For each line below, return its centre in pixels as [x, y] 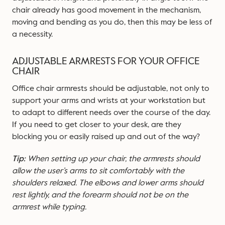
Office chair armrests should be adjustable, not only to [111, 88]
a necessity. [32, 34]
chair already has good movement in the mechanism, [106, 10]
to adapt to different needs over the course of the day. [111, 113]
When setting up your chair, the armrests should [113, 159]
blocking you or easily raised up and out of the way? [106, 137]
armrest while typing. [50, 207]
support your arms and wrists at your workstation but [109, 100]
